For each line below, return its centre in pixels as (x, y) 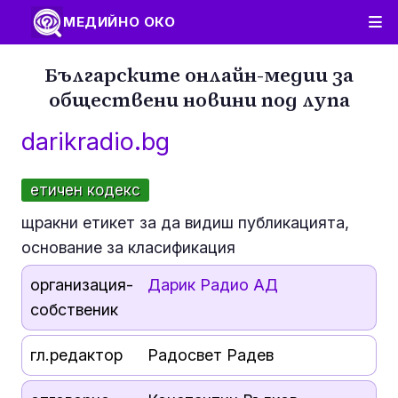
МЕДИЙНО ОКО (119, 22)
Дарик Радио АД (212, 285)
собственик (74, 310)
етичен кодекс (85, 190)
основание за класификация (128, 247)
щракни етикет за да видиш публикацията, (185, 223)
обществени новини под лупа (199, 99)
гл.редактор (76, 355)
